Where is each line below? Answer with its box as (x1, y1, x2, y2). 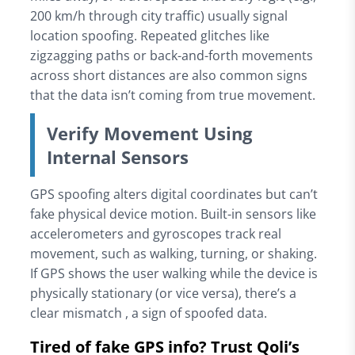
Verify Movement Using (46, 120, 252, 145)
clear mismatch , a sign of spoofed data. (29, 303, 267, 322)
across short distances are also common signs (29, 66, 307, 84)
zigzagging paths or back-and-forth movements (29, 46, 313, 64)
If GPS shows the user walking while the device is (29, 264, 318, 282)
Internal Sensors (46, 144, 189, 169)
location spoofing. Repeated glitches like (29, 26, 269, 44)
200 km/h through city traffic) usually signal (29, 6, 288, 25)
